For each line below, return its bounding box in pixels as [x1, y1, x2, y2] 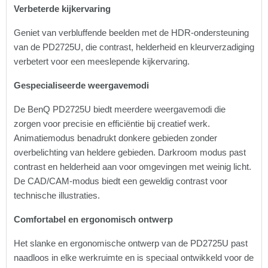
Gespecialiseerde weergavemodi [14, 80, 149, 91]
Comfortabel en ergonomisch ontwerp [14, 214, 173, 225]
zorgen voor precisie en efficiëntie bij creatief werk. [14, 118, 210, 129]
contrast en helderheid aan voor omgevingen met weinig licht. [14, 162, 251, 172]
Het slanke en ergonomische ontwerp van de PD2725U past [14, 238, 248, 249]
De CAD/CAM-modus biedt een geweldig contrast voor [14, 176, 227, 187]
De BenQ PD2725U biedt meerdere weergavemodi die [14, 104, 226, 115]
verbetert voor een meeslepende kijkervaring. [14, 56, 190, 67]
